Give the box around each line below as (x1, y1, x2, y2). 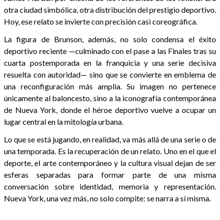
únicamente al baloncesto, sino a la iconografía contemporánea (4, 93, 216, 103)
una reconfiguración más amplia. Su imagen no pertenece (4, 81, 216, 91)
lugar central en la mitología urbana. (4, 116, 123, 126)
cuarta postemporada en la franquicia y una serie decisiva (4, 57, 216, 67)
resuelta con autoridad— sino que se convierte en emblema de (4, 69, 216, 79)
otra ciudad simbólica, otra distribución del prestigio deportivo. (4, 4, 216, 14)
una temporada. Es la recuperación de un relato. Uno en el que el (4, 146, 216, 156)
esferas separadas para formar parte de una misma (4, 169, 216, 179)
